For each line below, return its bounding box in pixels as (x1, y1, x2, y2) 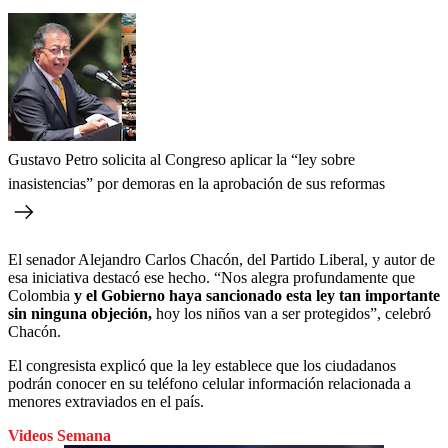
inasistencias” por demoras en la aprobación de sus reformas (8, 174, 385, 192)
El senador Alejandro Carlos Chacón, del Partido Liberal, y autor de (8, 250, 435, 268)
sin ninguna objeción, (8, 304, 152, 322)
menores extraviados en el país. (8, 392, 204, 410)
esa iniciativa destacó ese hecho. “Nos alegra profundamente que (8, 268, 415, 286)
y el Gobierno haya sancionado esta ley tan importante (74, 286, 440, 304)
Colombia (8, 286, 74, 304)
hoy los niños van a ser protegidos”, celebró (152, 304, 431, 322)
